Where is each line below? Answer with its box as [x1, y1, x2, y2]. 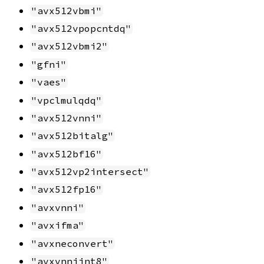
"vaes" [31, 76, 67, 88]
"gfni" [31, 58, 67, 70]
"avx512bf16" [31, 147, 102, 160]
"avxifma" [31, 219, 84, 232]
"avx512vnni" [31, 111, 102, 124]
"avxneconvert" [31, 237, 114, 249]
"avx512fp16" [31, 183, 102, 196]
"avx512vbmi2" [31, 40, 108, 52]
